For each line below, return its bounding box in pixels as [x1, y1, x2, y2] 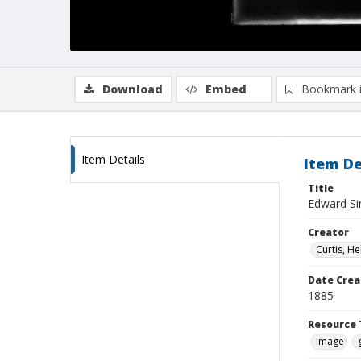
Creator [308, 226, 349, 239]
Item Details [81, 151, 145, 167]
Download [102, 81, 163, 97]
